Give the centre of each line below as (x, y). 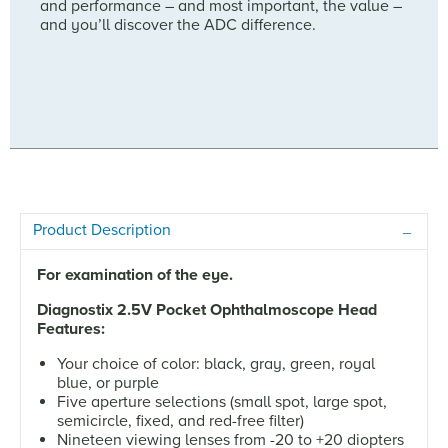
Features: (71, 328)
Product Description (102, 229)
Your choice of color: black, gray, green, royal (216, 363)
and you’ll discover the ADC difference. (178, 24)
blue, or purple (108, 382)
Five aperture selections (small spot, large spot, (222, 401)
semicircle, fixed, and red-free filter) (180, 420)
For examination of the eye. (135, 274)
